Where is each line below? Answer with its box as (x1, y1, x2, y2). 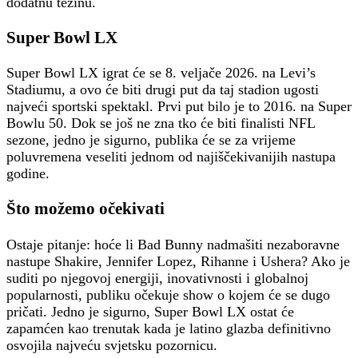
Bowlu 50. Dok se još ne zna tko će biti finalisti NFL (6, 115, 315, 132)
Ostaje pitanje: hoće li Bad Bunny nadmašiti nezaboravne (6, 236, 340, 253)
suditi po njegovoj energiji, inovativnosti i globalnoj (6, 269, 308, 286)
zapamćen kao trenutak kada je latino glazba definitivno (6, 320, 331, 336)
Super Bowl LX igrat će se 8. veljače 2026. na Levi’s (6, 65, 316, 82)
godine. (6, 165, 50, 182)
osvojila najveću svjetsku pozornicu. (6, 336, 217, 353)
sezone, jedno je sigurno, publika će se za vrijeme (6, 132, 296, 149)
